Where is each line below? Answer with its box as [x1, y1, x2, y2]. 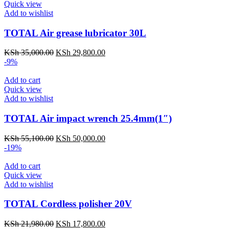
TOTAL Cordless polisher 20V [4, 198, 132, 210]
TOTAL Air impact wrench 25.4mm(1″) [4, 112, 172, 124]
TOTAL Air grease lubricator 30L [4, 27, 146, 38]
